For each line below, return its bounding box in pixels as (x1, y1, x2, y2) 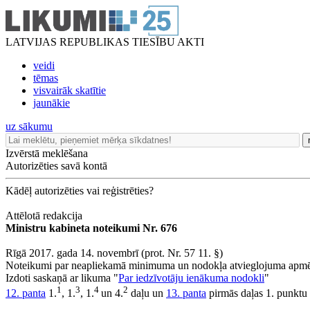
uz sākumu (6, 120, 53, 132)
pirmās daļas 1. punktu (206, 287, 307, 300)
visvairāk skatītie (33, 84, 106, 96)
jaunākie (33, 97, 70, 109)
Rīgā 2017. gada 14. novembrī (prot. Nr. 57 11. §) (6, 247, 223, 259)
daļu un (128, 287, 166, 300)
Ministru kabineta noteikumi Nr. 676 (6, 222, 177, 234)
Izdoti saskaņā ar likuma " (6, 272, 118, 284)
